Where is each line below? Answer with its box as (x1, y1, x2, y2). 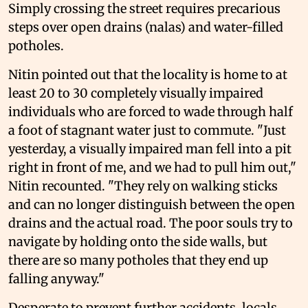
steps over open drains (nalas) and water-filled (8, 19, 283, 35)
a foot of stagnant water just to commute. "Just (8, 122, 286, 138)
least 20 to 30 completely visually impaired (8, 85, 263, 101)
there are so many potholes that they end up (8, 252, 268, 268)
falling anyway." (8, 270, 104, 287)
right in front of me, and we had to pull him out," (8, 159, 296, 175)
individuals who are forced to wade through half (8, 103, 293, 120)
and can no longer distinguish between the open (8, 196, 295, 212)
